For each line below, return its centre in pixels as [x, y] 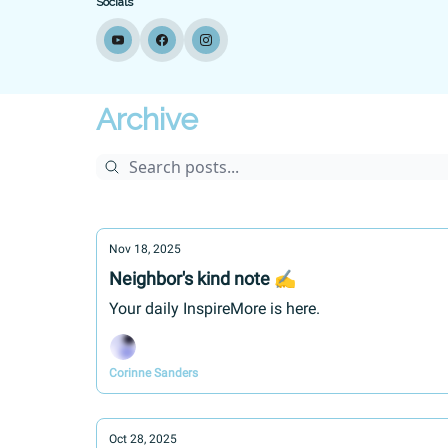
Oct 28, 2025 [143, 439]
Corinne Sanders [153, 373]
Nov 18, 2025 [145, 249]
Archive [147, 119]
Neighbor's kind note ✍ [202, 278]
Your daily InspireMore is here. [214, 308]
